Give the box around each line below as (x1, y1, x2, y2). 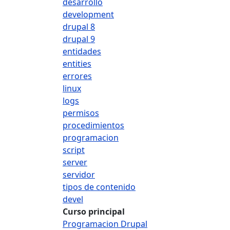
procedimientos (63, 120, 124, 131)
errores (63, 70, 92, 82)
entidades (63, 46, 101, 57)
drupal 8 (63, 21, 95, 32)
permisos (63, 107, 99, 119)
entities (63, 58, 91, 69)
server (63, 157, 87, 168)
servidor (63, 169, 95, 180)
